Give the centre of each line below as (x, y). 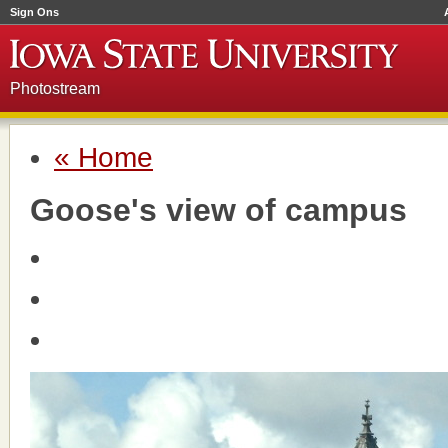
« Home (103, 157)
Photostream (55, 88)
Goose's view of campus (218, 210)
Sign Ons (34, 12)
